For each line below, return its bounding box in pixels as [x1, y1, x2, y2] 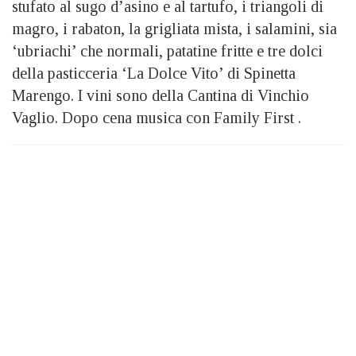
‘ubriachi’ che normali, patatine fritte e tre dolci [12, 41, 323, 60]
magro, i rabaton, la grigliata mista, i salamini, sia [12, 19, 337, 37]
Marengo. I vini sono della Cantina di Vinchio [12, 86, 309, 104]
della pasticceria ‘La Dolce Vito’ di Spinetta [12, 64, 296, 82]
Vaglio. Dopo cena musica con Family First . [12, 108, 301, 126]
